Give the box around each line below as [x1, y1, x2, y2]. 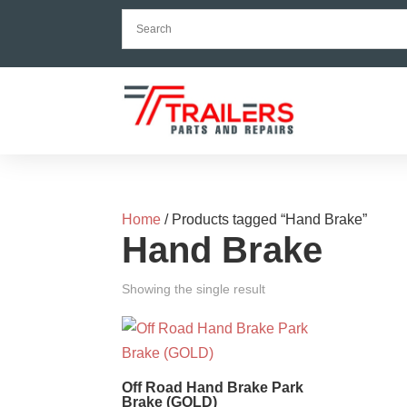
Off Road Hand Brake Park [122, 380, 304, 395]
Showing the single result [122, 282, 266, 296]
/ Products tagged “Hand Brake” [161, 212, 368, 227]
